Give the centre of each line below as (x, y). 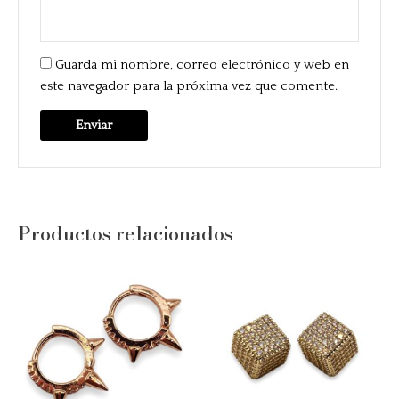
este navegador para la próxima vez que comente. (189, 87)
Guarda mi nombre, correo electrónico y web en (203, 65)
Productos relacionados (126, 233)
